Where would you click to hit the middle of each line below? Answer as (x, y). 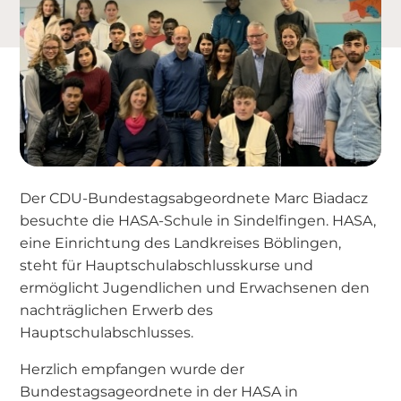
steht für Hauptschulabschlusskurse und (167, 264)
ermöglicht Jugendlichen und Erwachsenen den (195, 287)
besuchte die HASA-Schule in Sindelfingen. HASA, (198, 220)
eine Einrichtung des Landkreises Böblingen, (181, 242)
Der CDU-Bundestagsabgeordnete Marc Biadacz (194, 197)
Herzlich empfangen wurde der (132, 368)
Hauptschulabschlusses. (107, 332)
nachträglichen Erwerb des (117, 309)
